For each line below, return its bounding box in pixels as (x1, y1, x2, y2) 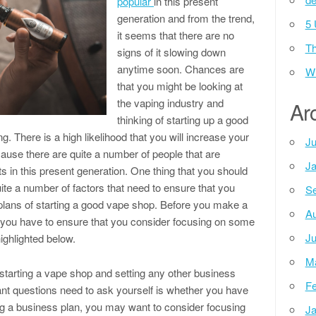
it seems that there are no (117, 28, 234, 42)
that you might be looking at (117, 78, 243, 93)
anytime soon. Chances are (117, 61, 244, 76)
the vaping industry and (117, 95, 224, 110)
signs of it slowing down (117, 44, 226, 59)
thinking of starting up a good (117, 112, 248, 127)
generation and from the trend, (117, 11, 255, 25)
